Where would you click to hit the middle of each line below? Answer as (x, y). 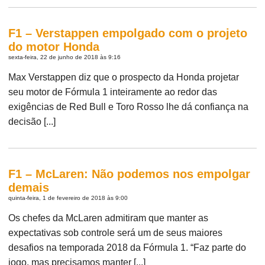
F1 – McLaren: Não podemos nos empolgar (130, 174)
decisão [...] (32, 121)
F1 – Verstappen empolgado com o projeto (128, 33)
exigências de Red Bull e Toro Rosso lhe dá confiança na (129, 106)
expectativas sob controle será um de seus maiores (116, 232)
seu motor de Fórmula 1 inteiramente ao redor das (113, 92)
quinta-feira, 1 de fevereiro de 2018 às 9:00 (68, 198)
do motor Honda (54, 46)
